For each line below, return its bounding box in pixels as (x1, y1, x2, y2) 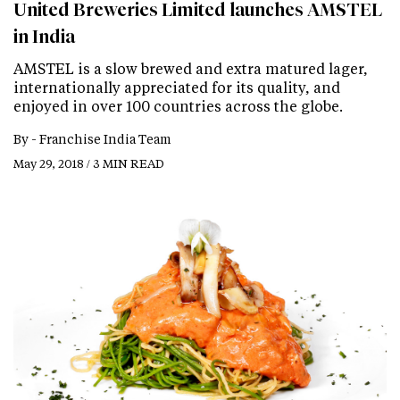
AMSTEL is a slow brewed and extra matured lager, (13, 59, 368, 79)
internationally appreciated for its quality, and (13, 78, 340, 97)
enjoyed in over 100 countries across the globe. (13, 96, 343, 116)
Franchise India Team (39, 130, 171, 148)
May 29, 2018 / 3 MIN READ (13, 155, 164, 171)
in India (13, 26, 75, 48)
